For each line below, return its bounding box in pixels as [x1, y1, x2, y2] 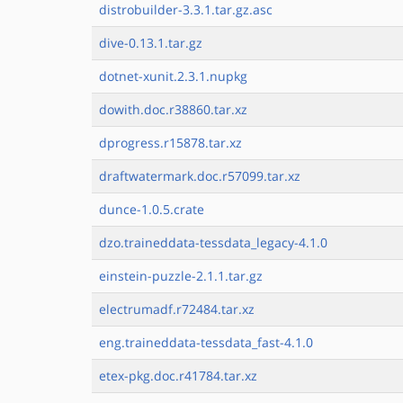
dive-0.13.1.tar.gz [99, 34, 202, 51]
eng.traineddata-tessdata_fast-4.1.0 [99, 334, 313, 351]
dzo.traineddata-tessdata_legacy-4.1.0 [99, 234, 327, 251]
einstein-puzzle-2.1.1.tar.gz [99, 267, 263, 284]
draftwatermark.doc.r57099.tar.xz [99, 167, 300, 184]
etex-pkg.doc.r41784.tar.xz [99, 367, 257, 384]
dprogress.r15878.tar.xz [99, 134, 242, 151]
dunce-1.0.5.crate [99, 201, 204, 218]
